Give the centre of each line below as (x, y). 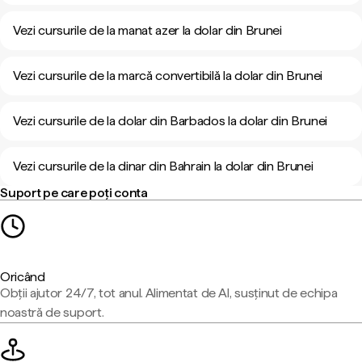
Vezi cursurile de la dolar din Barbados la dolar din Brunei (170, 121)
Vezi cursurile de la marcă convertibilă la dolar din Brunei (168, 76)
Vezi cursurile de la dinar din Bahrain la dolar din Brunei (163, 166)
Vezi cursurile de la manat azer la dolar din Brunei (147, 30)
